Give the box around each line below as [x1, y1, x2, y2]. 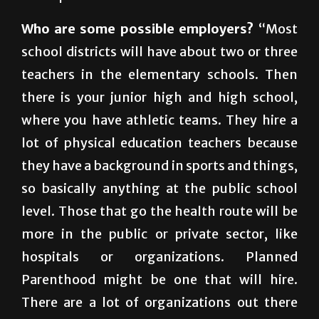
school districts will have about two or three [21, 78, 298, 95]
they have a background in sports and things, [21, 192, 298, 209]
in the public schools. [21, 21, 151, 38]
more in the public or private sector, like [21, 260, 298, 277]
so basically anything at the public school [21, 214, 298, 231]
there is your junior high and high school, [21, 123, 298, 140]
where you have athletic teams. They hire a [21, 146, 298, 163]
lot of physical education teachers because [21, 169, 298, 186]
